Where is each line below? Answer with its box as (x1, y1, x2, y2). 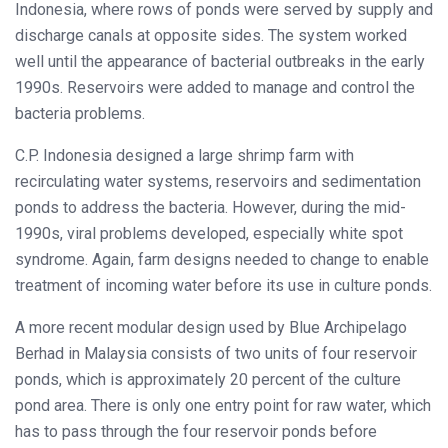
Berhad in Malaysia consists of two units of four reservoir (15, 343, 417, 363)
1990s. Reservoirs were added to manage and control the (15, 77, 415, 97)
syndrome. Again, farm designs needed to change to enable (15, 249, 429, 269)
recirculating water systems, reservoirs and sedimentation (15, 171, 421, 191)
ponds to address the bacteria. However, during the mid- (15, 197, 406, 217)
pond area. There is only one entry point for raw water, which (15, 395, 431, 415)
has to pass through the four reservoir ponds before (15, 421, 377, 441)
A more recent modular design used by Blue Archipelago (15, 317, 407, 337)
